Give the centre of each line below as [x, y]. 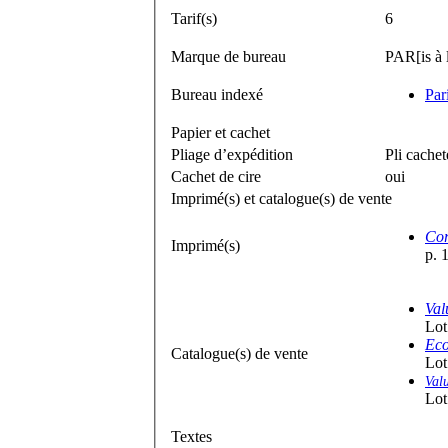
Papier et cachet [220, 132]
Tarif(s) [194, 18]
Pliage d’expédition [232, 154]
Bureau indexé [217, 94]
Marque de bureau [228, 56]
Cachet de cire [216, 176]
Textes [191, 436]
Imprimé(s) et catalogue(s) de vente [281, 198]
